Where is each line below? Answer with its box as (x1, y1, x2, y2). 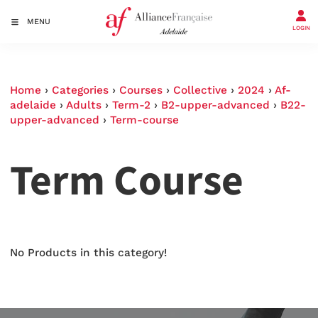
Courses (119, 84, 163, 97)
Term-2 (112, 99, 150, 112)
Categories (52, 84, 109, 97)
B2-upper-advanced (161, 99, 270, 112)
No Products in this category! (10, 246, 167, 260)
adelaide (10, 99, 56, 112)
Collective (173, 84, 227, 97)
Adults (66, 99, 102, 112)
